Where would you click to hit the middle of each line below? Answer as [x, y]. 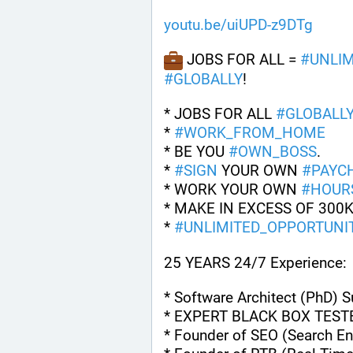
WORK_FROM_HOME [255, 132]
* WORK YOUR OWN [232, 189]
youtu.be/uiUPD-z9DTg [238, 25]
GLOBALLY [208, 79]
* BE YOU [196, 151]
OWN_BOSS [277, 151]
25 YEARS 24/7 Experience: [255, 262]
